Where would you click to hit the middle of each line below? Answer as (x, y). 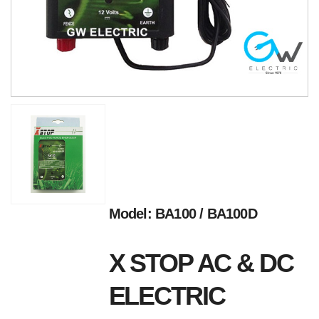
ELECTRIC (167, 296)
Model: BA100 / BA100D (183, 213)
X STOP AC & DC (201, 263)
